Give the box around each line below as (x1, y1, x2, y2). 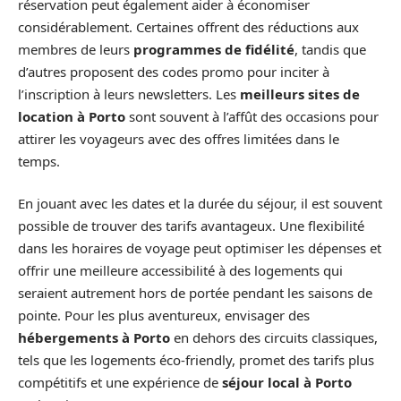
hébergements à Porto (18, 328, 170, 347)
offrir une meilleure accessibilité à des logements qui (18, 261, 343, 280)
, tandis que (294, 39, 366, 58)
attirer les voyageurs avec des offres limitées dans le (18, 129, 339, 148)
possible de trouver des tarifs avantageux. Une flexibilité (18, 217, 364, 235)
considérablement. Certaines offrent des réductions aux (18, 17, 359, 36)
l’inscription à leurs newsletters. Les (18, 84, 240, 103)
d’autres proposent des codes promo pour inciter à (18, 62, 329, 81)
